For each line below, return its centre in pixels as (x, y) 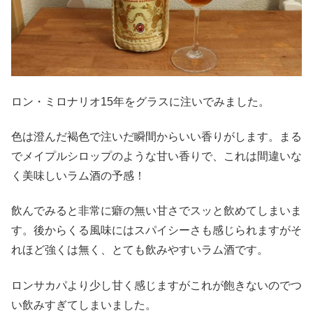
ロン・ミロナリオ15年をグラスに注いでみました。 (140, 101)
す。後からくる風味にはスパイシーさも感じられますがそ (156, 231)
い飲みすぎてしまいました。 (84, 305)
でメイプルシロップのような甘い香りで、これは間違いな (156, 156)
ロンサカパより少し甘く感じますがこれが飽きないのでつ (156, 285)
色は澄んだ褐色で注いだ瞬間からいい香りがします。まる (156, 137)
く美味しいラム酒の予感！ (78, 176)
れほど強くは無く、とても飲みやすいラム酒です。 (140, 250)
